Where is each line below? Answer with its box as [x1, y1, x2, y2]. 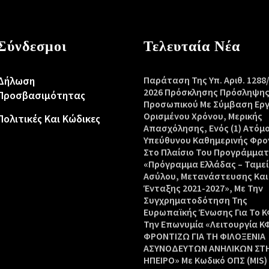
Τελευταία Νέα [144, 37, 240, 55]
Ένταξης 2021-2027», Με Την [144, 182, 263, 194]
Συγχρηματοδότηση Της [144, 194, 247, 206]
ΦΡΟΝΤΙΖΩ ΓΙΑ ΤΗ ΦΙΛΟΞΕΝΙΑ [144, 230, 265, 242]
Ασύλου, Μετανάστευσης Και [144, 170, 268, 182]
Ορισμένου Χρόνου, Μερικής [144, 110, 262, 122]
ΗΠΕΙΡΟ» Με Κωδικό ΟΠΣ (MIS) [144, 254, 267, 266]
